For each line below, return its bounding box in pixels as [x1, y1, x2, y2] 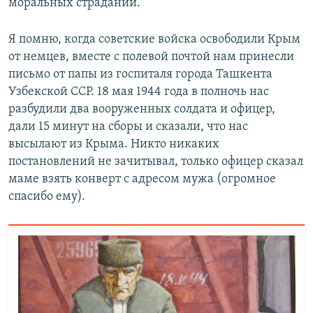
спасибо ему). [8, 190, 85, 204]
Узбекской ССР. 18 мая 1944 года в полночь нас [8, 85, 269, 99]
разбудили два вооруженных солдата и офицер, [8, 103, 275, 117]
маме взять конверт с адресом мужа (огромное [8, 173, 276, 187]
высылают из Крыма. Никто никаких [8, 138, 219, 152]
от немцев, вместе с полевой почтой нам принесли [8, 50, 294, 64]
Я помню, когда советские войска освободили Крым [8, 33, 300, 47]
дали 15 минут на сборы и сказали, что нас [8, 120, 248, 134]
